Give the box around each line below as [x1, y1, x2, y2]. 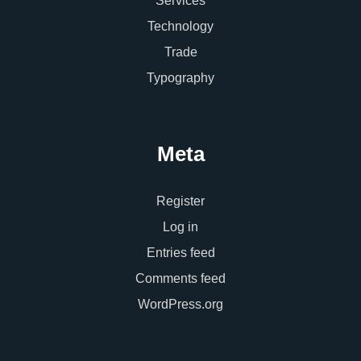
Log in [163, 220, 198, 234]
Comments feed [135, 272, 226, 286]
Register [156, 194, 205, 209]
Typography [147, 71, 214, 85]
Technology [147, 19, 214, 34]
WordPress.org [138, 297, 223, 312]
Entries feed [146, 246, 215, 260]
